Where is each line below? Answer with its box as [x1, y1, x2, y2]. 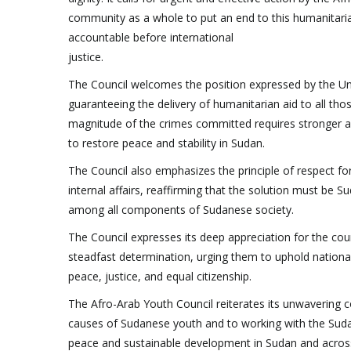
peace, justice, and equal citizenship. [68, 268, 251, 284]
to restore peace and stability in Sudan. [68, 135, 265, 150]
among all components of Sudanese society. [68, 201, 294, 217]
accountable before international [68, 29, 233, 45]
